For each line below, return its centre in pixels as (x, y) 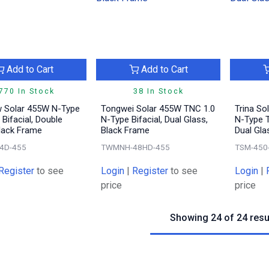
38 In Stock (158, 91)
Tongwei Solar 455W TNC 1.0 (158, 108)
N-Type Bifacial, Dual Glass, (154, 119)
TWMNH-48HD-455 (135, 147)
